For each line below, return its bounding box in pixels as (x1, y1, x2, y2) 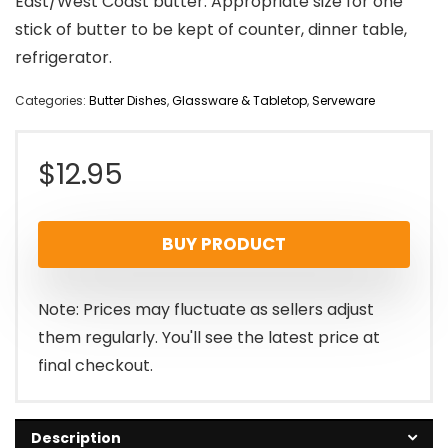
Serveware (312, 92, 375, 110)
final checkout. (38, 354, 153, 378)
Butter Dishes (89, 92, 167, 110)
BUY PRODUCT (162, 232, 286, 257)
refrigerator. (15, 46, 112, 70)
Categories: (15, 92, 89, 110)
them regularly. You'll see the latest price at (38, 326, 380, 350)
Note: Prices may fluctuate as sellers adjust (38, 298, 374, 322)
